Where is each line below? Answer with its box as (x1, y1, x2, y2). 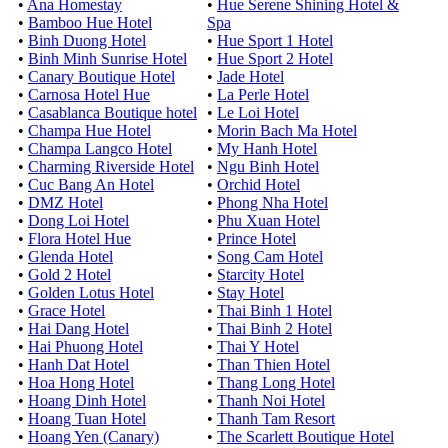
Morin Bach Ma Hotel (217, 122, 357, 139)
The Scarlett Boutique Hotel (217, 428, 394, 445)
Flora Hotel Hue (28, 230, 131, 247)
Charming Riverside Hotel (28, 158, 194, 175)
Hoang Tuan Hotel (28, 410, 146, 427)
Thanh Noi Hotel (217, 392, 325, 409)
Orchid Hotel (217, 176, 300, 193)
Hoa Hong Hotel (28, 374, 134, 391)
